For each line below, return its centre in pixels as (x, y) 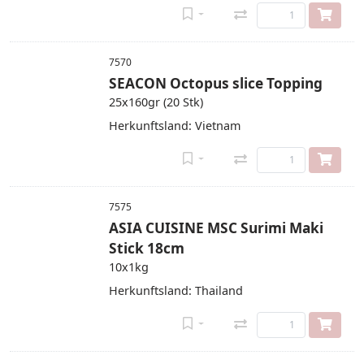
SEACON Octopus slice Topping (216, 83)
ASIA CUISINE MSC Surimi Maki (216, 228)
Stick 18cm (147, 248)
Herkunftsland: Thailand (176, 290)
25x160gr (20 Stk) (156, 102)
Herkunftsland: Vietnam (175, 126)
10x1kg (129, 267)
